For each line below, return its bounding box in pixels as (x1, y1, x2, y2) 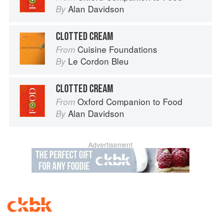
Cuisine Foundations (77, 43, 157, 56)
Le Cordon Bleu (68, 55, 129, 68)
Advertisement (88, 140, 133, 150)
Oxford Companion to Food (77, 95, 183, 108)
